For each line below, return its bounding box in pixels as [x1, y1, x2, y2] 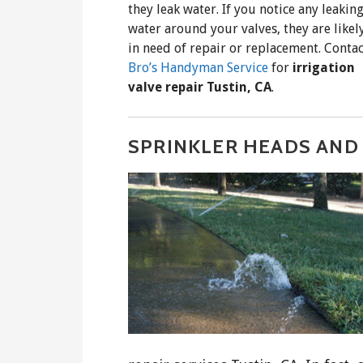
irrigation [293, 59, 355, 75]
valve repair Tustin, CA [128, 79, 271, 95]
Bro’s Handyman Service [128, 59, 268, 75]
